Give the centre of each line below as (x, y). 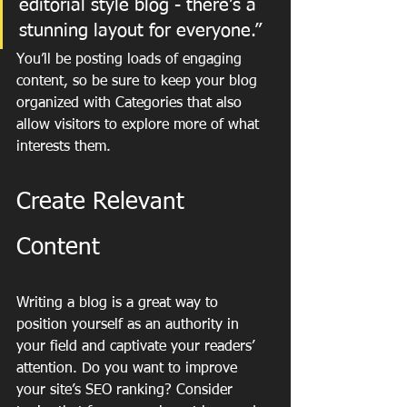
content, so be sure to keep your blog (139, 82)
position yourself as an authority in (130, 326)
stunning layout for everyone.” (140, 31)
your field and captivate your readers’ (138, 347)
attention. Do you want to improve (129, 369)
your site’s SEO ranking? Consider (127, 391)
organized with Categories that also (131, 104)
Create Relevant (104, 203)
